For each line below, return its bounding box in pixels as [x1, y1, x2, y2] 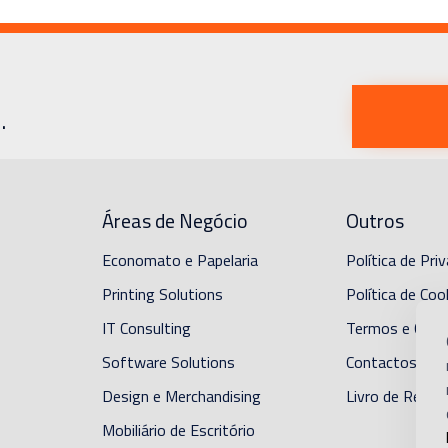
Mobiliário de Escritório [101, 418, 255, 443]
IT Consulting [101, 316, 191, 341]
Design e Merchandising [101, 384, 261, 409]
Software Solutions [101, 350, 235, 375]
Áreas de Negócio [101, 205, 248, 237]
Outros [346, 205, 405, 237]
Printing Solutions [101, 282, 223, 307]
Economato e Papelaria [101, 248, 258, 273]
